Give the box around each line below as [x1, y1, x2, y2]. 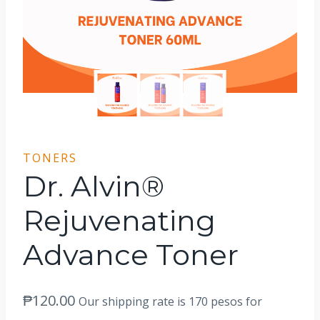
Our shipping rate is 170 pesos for [79, 294, 262, 309]
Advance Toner [23, 237, 239, 272]
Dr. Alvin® [23, 169, 164, 204]
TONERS [23, 150, 77, 166]
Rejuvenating [23, 203, 216, 238]
